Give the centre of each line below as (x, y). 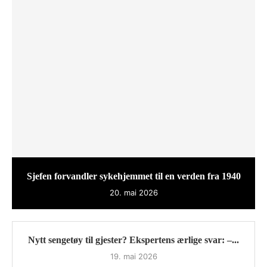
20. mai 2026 (133, 193)
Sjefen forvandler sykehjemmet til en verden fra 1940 (133, 176)
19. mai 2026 (133, 257)
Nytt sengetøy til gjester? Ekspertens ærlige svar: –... (133, 240)
